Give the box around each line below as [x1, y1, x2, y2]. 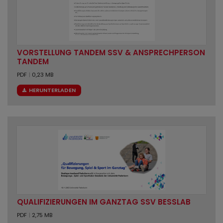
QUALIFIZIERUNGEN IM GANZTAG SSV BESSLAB [16, 197, 191, 208]
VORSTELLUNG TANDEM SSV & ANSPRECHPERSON [16, 47, 205, 58]
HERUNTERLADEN [27, 86, 76, 95]
